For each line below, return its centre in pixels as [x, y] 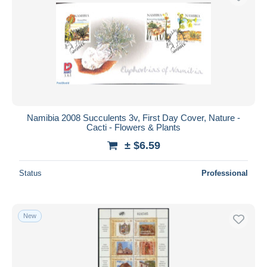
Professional [225, 173]
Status [30, 173]
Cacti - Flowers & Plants [133, 127]
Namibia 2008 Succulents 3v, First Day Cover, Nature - [133, 117]
